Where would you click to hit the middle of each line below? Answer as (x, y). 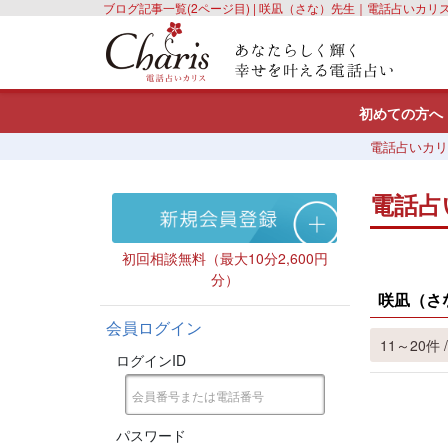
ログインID (150, 360)
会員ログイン (153, 327)
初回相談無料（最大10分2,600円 (224, 258)
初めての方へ (401, 113)
